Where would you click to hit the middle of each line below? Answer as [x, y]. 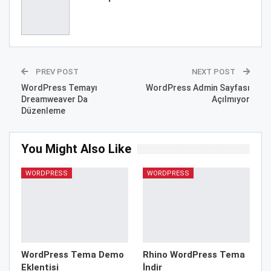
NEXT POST [214, 71]
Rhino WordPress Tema [194, 254]
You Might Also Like [76, 149]
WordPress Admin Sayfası [198, 87]
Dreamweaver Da [54, 99]
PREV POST [56, 71]
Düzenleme [43, 110]
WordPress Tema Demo [73, 254]
